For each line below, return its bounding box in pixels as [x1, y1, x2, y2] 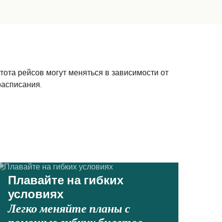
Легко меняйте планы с [8, 202, 130, 216]
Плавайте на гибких [8, 176, 123, 187]
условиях [8, 190, 63, 201]
